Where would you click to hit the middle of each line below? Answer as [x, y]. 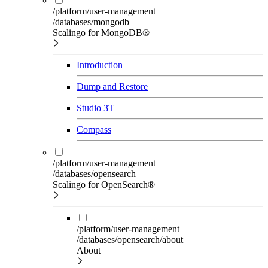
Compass [94, 129]
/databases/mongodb [91, 22]
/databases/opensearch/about [130, 239]
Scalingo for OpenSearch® [104, 184]
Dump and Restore [112, 86]
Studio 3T [95, 108]
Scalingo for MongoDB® [101, 32]
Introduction [100, 65]
